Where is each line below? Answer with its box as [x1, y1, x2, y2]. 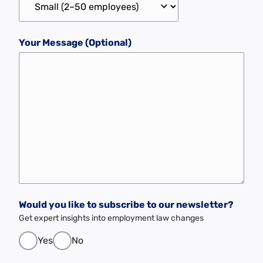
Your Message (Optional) [19, 37, 131, 49]
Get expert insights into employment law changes [19, 213, 204, 224]
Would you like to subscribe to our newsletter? [19, 199, 234, 211]
